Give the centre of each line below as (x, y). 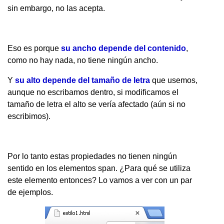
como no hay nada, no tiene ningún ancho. (83, 60)
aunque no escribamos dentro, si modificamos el (93, 92)
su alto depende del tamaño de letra (82, 80)
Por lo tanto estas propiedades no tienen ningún (92, 156)
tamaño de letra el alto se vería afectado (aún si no (96, 104)
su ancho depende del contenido (123, 48)
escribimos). (29, 116)
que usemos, (174, 80)
